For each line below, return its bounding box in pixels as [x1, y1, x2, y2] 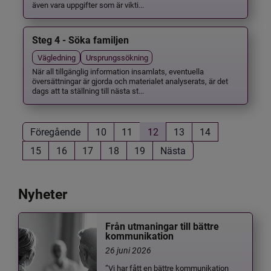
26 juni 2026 [105, 244, 152, 256]
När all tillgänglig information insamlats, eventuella [32, 66, 204, 77]
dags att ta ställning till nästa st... [32, 85, 145, 96]
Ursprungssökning [85, 51, 148, 62]
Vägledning [38, 51, 76, 62]
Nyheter [18, 186, 67, 203]
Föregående [30, 125, 80, 139]
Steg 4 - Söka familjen [32, 34, 129, 47]
